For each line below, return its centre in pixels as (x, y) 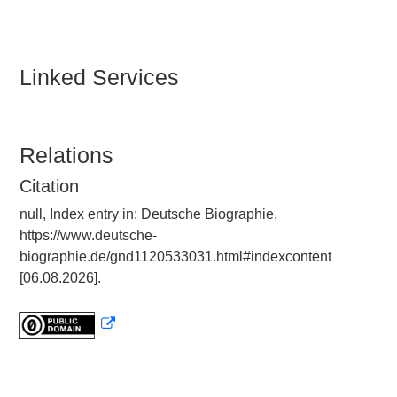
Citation (49, 186)
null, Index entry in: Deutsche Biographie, (148, 214)
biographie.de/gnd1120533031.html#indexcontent (175, 257)
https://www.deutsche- (88, 235)
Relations (66, 155)
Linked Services (99, 77)
